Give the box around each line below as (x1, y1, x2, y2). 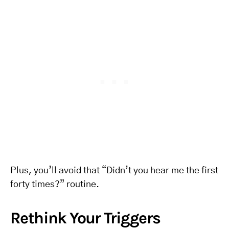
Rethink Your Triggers (10, 209, 161, 227)
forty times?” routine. (10, 180, 99, 189)
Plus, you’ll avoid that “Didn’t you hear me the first (10, 166, 218, 175)
